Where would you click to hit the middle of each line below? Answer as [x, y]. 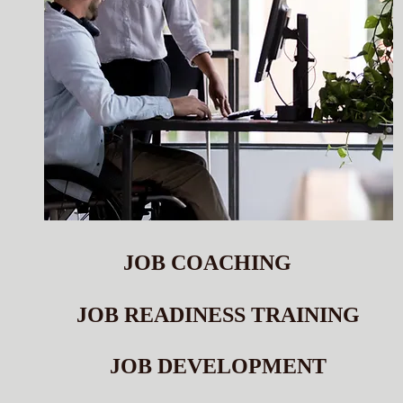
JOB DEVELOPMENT [218, 366]
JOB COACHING [207, 263]
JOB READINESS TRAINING [218, 315]
